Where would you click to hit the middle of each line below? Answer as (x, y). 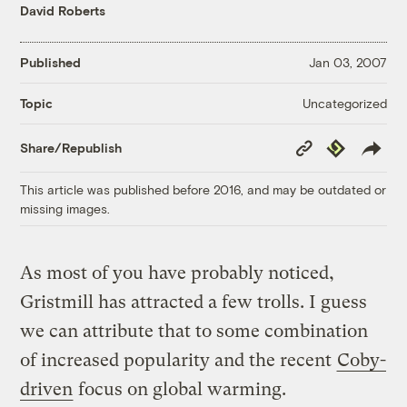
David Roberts (63, 10)
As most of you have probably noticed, (178, 273)
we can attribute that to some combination (194, 331)
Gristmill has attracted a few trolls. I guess (194, 302)
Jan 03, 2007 (347, 63)
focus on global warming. (180, 389)
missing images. (65, 208)
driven (47, 389)
